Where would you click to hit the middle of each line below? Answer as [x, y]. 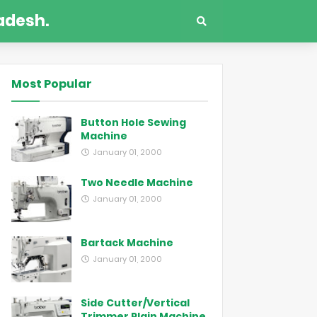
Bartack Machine [127, 243]
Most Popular [52, 84]
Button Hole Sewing [133, 122]
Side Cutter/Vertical [135, 303]
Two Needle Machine [137, 183]
